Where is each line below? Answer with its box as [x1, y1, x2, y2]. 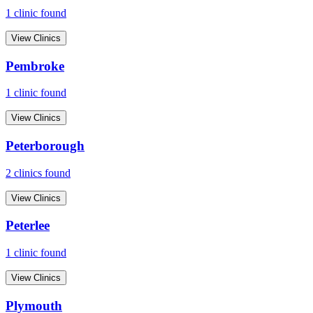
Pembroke [6, 58, 64, 73]
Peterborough [6, 138, 85, 153]
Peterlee [6, 218, 50, 233]
